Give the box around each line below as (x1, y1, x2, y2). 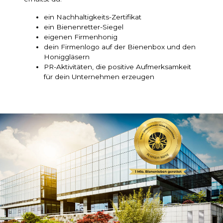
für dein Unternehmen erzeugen (44, 72, 154, 81)
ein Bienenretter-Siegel (44, 22, 123, 31)
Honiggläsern (44, 52, 90, 61)
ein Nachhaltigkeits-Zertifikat (44, 12, 141, 21)
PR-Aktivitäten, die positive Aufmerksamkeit (44, 62, 191, 71)
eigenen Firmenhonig (44, 32, 117, 41)
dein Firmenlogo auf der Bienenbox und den (44, 42, 196, 51)
